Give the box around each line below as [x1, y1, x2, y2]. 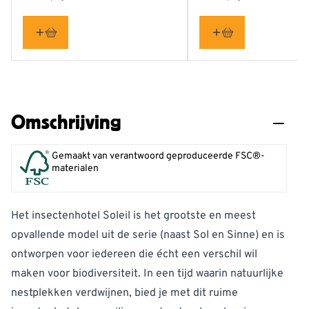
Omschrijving [11, 110, 121, 134]
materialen [52, 163, 99, 175]
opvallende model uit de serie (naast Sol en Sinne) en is [11, 228, 285, 243]
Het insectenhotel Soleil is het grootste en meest [11, 209, 256, 223]
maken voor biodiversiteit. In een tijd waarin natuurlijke [11, 267, 283, 281]
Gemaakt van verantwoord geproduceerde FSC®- [52, 150, 265, 163]
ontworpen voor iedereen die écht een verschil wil [11, 248, 257, 262]
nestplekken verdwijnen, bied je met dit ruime [11, 286, 238, 301]
